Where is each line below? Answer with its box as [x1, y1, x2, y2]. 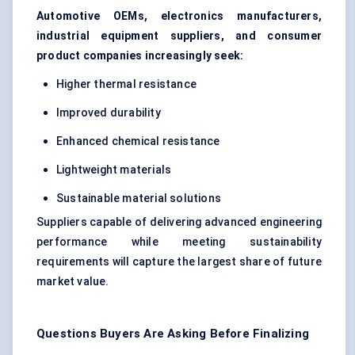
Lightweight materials [56, 163, 172, 177]
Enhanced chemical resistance [56, 135, 220, 148]
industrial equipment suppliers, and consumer [36, 29, 322, 43]
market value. [36, 275, 109, 288]
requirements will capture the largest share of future [36, 255, 322, 269]
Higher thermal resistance [56, 78, 197, 91]
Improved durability [56, 106, 161, 120]
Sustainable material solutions [56, 192, 221, 205]
